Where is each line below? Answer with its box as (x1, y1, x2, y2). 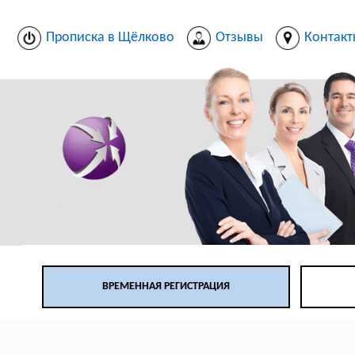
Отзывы (215, 29, 263, 45)
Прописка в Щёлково (45, 29, 174, 45)
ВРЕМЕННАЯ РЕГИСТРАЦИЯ (102, 281, 230, 293)
